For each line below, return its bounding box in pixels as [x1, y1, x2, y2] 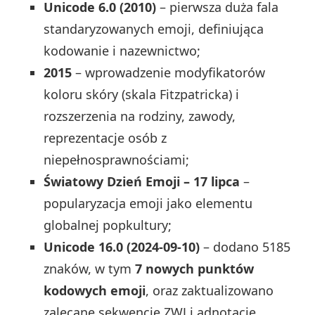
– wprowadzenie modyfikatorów [72, 63, 266, 81]
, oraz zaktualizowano [146, 281, 274, 299]
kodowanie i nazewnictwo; [44, 41, 201, 59]
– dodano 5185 [200, 238, 291, 255]
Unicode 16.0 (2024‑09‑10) [44, 238, 200, 255]
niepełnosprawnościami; [44, 150, 190, 168]
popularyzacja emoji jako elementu [44, 194, 253, 212]
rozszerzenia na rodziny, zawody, [44, 107, 236, 124]
